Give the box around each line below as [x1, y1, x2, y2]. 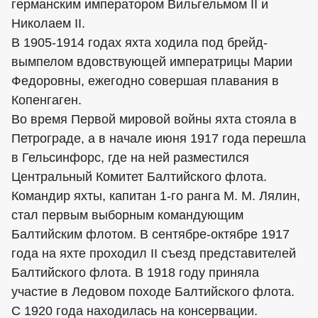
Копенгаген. [11, 93, 82, 107]
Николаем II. [11, 16, 85, 31]
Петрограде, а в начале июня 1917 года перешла [11, 131, 306, 146]
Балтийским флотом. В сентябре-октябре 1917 [11, 227, 290, 241]
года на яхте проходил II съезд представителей [11, 246, 296, 261]
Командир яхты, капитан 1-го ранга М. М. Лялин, [11, 189, 300, 203]
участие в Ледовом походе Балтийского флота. [11, 285, 295, 299]
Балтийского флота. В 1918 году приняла [11, 265, 259, 280]
